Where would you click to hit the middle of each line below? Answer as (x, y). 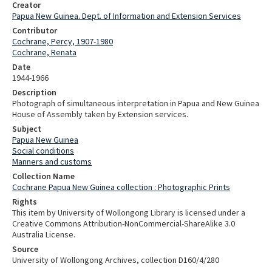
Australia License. (44, 234)
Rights (25, 201)
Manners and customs (52, 161)
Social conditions (43, 150)
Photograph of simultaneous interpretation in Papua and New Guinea (136, 103)
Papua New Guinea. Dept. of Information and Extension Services (127, 15)
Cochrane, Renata (44, 52)
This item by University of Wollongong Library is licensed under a (129, 212)
